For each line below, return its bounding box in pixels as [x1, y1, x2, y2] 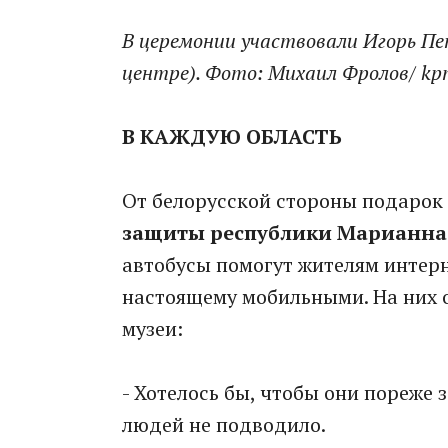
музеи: [122, 315, 183, 343]
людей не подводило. [122, 411, 326, 439]
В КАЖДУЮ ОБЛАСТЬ [122, 123, 342, 151]
